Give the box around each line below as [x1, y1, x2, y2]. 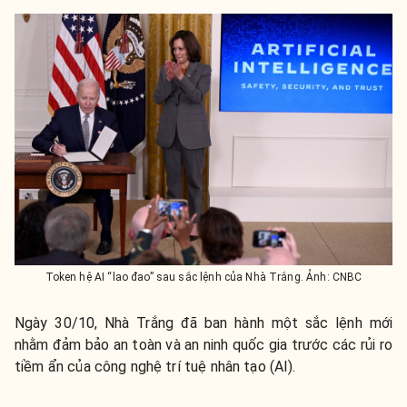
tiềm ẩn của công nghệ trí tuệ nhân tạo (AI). [15, 358, 296, 376]
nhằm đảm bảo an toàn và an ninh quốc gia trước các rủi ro [15, 336, 392, 354]
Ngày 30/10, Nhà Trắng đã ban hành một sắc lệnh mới [15, 314, 392, 333]
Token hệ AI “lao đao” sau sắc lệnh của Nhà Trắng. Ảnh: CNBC [45, 271, 362, 284]
